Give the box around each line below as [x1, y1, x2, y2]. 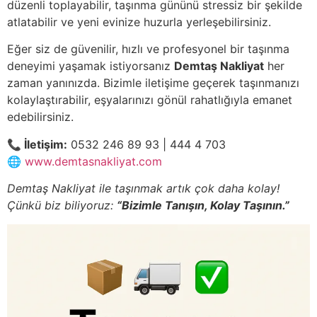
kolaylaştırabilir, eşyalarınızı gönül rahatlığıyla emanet [7, 93, 292, 108]
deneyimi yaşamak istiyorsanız [7, 59, 174, 74]
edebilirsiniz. [7, 110, 74, 125]
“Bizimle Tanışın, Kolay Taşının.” [117, 198, 289, 213]
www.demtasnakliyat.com [25, 154, 162, 168]
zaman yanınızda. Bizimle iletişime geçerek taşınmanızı [7, 76, 299, 91]
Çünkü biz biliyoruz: [7, 198, 117, 213]
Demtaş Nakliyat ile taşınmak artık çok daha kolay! [7, 181, 279, 196]
